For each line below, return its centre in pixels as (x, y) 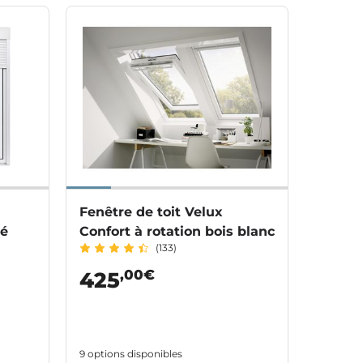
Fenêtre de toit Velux (151, 211)
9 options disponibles (131, 353)
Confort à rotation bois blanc (177, 231)
